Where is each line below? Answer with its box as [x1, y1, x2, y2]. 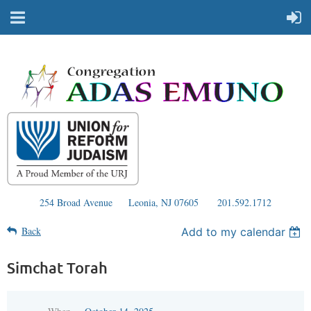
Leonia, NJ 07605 [128, 196, 199, 210]
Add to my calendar [181, 225, 286, 239]
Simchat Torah [7, 258, 108, 278]
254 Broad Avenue [40, 196, 112, 210]
